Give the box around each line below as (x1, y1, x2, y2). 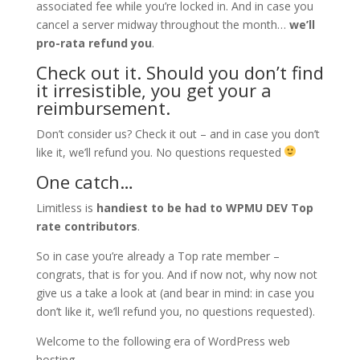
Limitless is (35, 199, 96, 215)
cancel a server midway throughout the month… (35, 16, 289, 32)
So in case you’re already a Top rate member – (35, 247, 280, 264)
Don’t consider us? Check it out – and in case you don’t (35, 125, 320, 141)
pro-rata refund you (35, 35, 152, 51)
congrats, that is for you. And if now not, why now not (35, 266, 317, 282)
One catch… (35, 169, 133, 194)
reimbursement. (35, 95, 170, 120)
